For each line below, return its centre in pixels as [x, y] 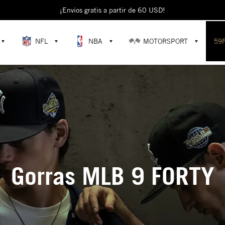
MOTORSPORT [166, 41]
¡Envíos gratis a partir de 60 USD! [113, 10]
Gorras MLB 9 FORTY [113, 176]
